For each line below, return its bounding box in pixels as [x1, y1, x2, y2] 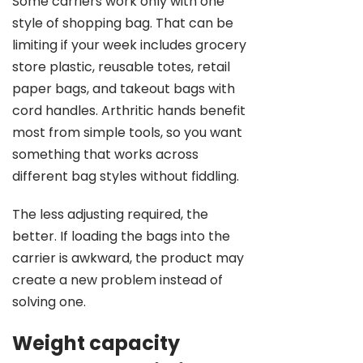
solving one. [12, 293, 86, 311]
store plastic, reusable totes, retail [12, 58, 230, 76]
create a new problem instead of [12, 271, 223, 289]
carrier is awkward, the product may [12, 249, 244, 267]
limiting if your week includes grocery [12, 36, 246, 54]
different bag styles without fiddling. [12, 167, 239, 186]
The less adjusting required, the [12, 205, 208, 224]
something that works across [12, 145, 199, 164]
